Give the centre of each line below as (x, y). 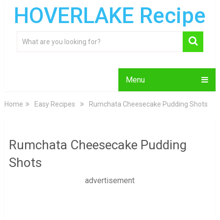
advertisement (110, 180)
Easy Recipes (55, 104)
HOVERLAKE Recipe (110, 16)
